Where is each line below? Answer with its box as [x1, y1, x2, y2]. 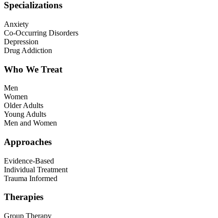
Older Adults [4, 101, 43, 110]
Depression [4, 37, 38, 46]
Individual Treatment [4, 165, 68, 174]
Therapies [4, 192, 43, 202]
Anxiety [4, 19, 29, 28]
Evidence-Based [4, 156, 54, 165]
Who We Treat [4, 64, 62, 74]
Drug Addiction [4, 46, 52, 54]
